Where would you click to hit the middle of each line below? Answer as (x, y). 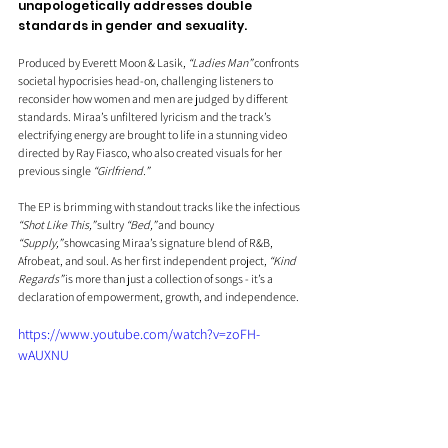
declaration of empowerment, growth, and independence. (158, 297)
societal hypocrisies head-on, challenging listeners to (146, 81)
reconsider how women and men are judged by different (154, 99)
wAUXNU (43, 355)
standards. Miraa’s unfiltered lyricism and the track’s (145, 117)
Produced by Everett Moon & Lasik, (103, 63)
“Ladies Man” (220, 63)
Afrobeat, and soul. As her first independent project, (143, 261)
